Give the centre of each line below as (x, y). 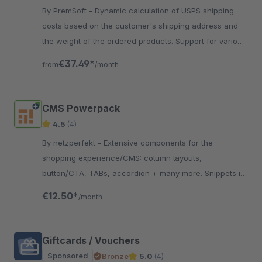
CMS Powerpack (81, 108)
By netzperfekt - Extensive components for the (73, 143)
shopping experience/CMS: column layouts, (122, 158)
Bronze (115, 256)
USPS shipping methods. (86, 56)
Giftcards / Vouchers (91, 240)
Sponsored (68, 256)
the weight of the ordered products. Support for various (144, 41)
